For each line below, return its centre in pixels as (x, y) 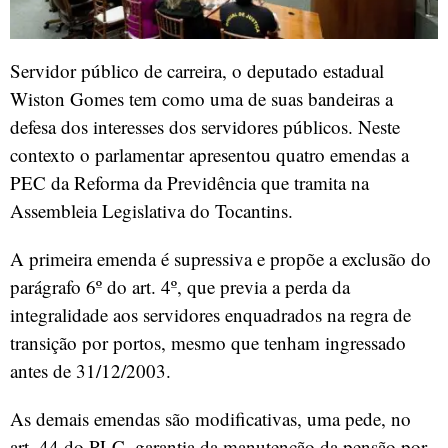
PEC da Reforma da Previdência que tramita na (189, 183)
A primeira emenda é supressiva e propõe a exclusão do (220, 259)
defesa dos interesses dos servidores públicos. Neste (205, 127)
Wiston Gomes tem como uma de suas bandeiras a (201, 99)
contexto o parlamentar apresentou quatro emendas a (209, 155)
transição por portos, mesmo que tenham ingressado (208, 343)
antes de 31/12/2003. (90, 371)
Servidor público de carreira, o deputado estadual (197, 71)
